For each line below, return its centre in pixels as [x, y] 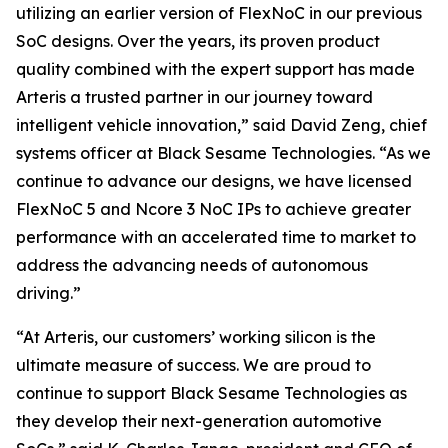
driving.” [48, 293]
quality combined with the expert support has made [215, 69]
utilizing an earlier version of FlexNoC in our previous [219, 13]
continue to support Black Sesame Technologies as [211, 393]
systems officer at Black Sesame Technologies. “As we [223, 153]
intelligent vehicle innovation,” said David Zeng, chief [221, 125]
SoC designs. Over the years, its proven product [198, 41]
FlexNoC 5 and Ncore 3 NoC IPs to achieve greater [213, 209]
